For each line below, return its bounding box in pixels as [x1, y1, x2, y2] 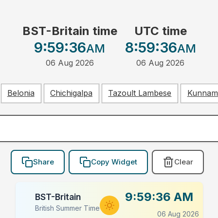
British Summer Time [35, 203, 100, 212]
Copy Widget [91, 157, 137, 167]
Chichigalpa [50, 88, 92, 98]
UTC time [134, 24, 187, 38]
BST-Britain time [22, 24, 117, 38]
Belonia [7, 88, 35, 98]
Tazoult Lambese [108, 88, 172, 98]
